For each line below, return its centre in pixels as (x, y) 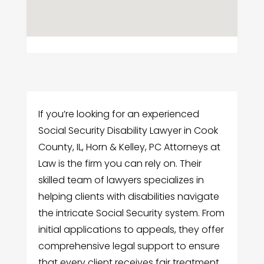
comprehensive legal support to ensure (129, 246)
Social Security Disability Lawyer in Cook (128, 131)
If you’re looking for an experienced (118, 114)
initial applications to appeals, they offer (131, 230)
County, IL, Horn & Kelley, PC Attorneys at (129, 147)
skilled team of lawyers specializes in (121, 180)
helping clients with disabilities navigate (128, 197)
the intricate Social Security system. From (131, 213)
